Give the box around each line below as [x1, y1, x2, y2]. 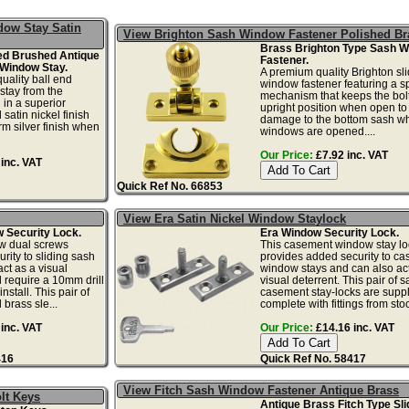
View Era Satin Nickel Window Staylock [123, 211, 347, 225]
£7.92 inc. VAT [312, 148, 388, 161]
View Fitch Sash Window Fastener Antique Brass [123, 383, 400, 397]
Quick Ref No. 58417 [259, 351, 366, 364]
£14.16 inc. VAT [312, 320, 394, 333]
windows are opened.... [259, 124, 375, 137]
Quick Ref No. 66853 [117, 179, 224, 192]
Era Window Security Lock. [259, 225, 399, 238]
